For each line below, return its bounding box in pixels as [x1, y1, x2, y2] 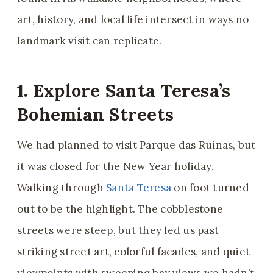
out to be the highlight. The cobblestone [17, 202, 224, 216]
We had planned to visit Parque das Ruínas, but [17, 138, 256, 152]
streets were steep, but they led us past [17, 224, 219, 238]
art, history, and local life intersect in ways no [17, 13, 249, 27]
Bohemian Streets [17, 102, 174, 126]
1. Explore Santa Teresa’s [17, 79, 231, 102]
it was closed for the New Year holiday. [17, 160, 214, 174]
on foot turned [171, 181, 249, 195]
